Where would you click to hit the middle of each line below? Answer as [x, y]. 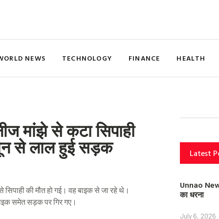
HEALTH [191, 58]
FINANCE [144, 58]
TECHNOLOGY [87, 58]
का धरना [192, 194]
